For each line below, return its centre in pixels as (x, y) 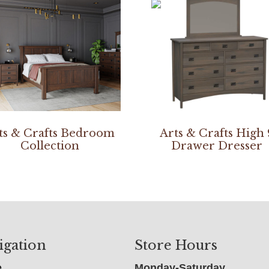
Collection (50, 146)
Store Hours (176, 246)
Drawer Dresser (216, 146)
